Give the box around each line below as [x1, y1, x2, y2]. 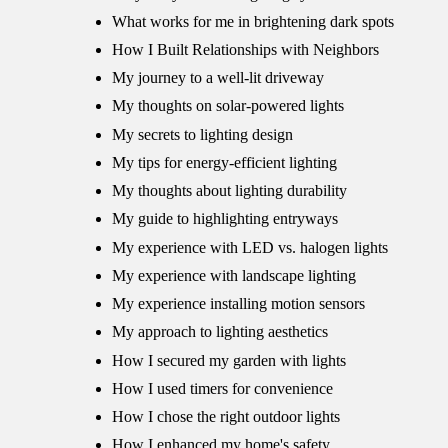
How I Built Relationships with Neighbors [112, 40, 379, 58]
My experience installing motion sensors [112, 295, 365, 313]
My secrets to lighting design [112, 125, 293, 143]
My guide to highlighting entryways [112, 210, 338, 228]
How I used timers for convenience [112, 379, 333, 397]
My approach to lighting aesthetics [112, 323, 328, 341]
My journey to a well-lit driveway [112, 69, 324, 87]
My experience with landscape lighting [112, 266, 356, 284]
